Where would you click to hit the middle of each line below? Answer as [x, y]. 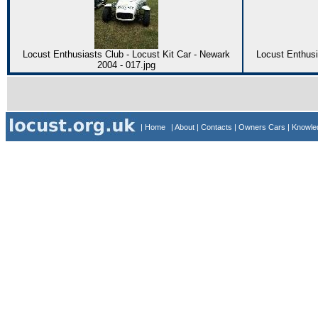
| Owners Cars [261, 127]
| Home [153, 127]
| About [184, 127]
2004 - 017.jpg [126, 65]
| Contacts [215, 127]
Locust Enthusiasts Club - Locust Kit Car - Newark [126, 54]
